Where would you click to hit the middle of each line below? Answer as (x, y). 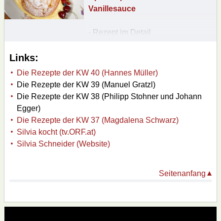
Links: (24, 57)
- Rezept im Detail (119, 32)
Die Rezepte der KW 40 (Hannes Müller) (87, 73)
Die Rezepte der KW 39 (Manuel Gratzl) (86, 84)
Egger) (29, 108)
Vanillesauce (112, 8)
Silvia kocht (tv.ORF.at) (56, 132)
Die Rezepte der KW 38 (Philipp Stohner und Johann (109, 96)
